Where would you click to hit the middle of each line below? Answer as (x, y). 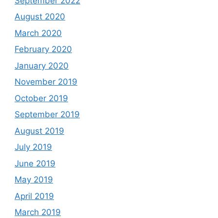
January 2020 (42, 65)
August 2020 (40, 17)
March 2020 (38, 33)
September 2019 (47, 115)
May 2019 (34, 180)
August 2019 (39, 131)
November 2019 (46, 82)
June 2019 (35, 163)
